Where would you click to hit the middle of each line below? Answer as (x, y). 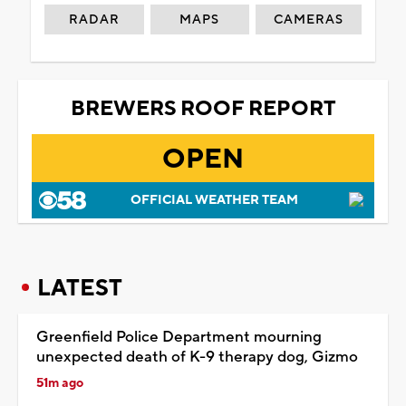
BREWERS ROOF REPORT (203, 108)
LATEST (80, 288)
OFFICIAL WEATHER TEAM (214, 200)
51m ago (60, 383)
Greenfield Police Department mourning (179, 337)
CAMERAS (309, 19)
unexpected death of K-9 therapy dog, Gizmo (197, 357)
